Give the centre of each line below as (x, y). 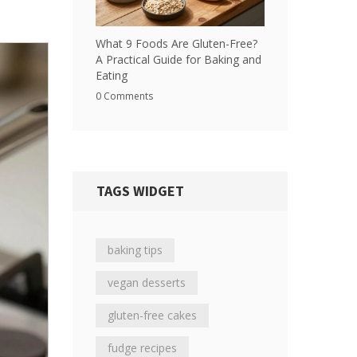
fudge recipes (142, 348)
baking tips (135, 250)
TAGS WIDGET (140, 191)
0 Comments (124, 96)
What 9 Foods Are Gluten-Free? (177, 43)
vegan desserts (147, 282)
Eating (112, 75)
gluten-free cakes (152, 315)
